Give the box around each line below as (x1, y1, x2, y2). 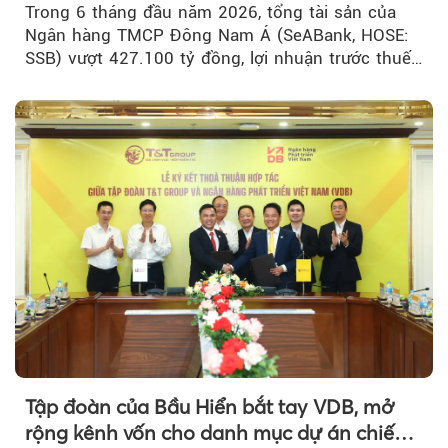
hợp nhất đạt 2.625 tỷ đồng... (25, 70, 260, 91)
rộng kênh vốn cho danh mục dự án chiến (25, 420, 406, 446)
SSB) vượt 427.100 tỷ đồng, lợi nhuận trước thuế (25, 47, 411, 68)
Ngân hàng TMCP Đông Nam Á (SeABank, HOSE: (25, 24, 408, 45)
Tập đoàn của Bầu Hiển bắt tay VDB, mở (25, 394, 394, 420)
